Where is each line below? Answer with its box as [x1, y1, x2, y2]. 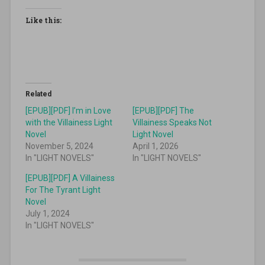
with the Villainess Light [25, 118, 112, 128]
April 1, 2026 [132, 141, 179, 151]
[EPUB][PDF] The [132, 106, 194, 116]
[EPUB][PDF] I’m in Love [25, 106, 111, 116]
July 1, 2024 [25, 209, 70, 219]
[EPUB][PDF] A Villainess [25, 173, 115, 183]
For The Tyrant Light [25, 185, 101, 195]
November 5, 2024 [25, 141, 93, 151]
